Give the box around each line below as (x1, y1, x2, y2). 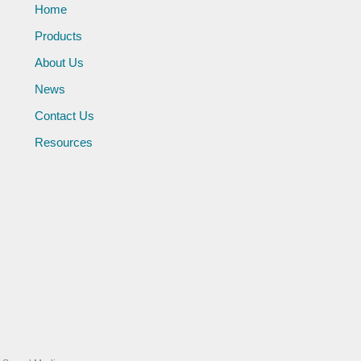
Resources (34, 135, 93, 150)
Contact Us (34, 109, 94, 123)
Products (34, 29, 82, 44)
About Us (34, 56, 84, 70)
